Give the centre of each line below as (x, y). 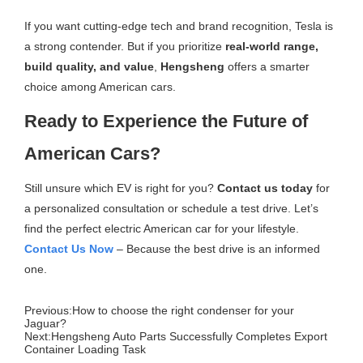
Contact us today (265, 188)
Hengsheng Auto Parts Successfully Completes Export (190, 336)
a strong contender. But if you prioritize (125, 46)
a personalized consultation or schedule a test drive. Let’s (172, 208)
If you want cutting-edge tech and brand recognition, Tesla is (179, 26)
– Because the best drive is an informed (217, 248)
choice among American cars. (100, 86)
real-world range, (272, 46)
